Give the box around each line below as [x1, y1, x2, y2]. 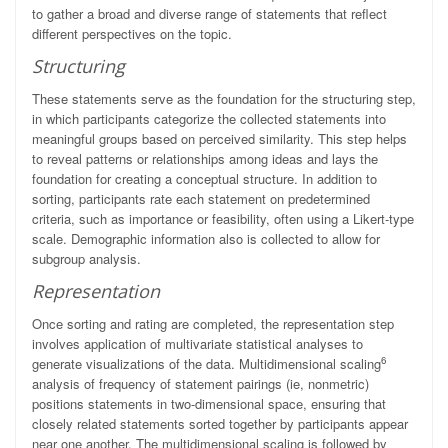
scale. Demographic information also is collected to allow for [32, 229, 380, 249]
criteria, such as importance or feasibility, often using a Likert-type [32, 209, 414, 229]
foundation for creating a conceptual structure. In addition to [32, 169, 377, 189]
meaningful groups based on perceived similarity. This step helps [32, 129, 407, 149]
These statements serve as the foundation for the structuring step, [32, 89, 416, 109]
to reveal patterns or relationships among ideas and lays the [32, 149, 378, 169]
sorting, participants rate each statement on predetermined [32, 189, 370, 209]
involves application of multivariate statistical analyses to [32, 334, 363, 354]
